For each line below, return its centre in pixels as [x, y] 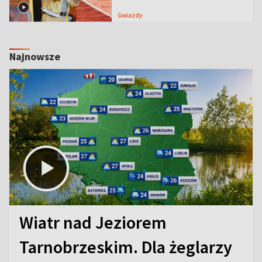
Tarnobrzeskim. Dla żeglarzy [126, 247]
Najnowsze [35, 56]
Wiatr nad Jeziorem [93, 223]
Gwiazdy [132, 15]
